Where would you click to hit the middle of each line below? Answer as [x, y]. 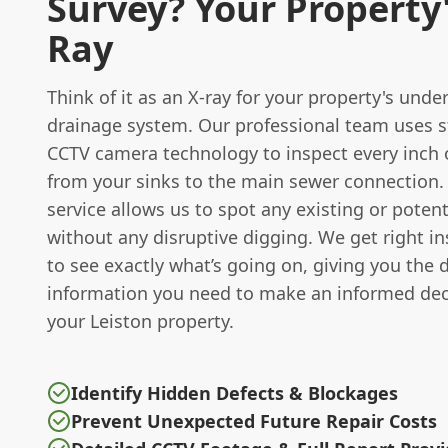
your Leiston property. [140, 321]
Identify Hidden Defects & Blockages [234, 393]
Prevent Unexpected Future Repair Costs [254, 421]
